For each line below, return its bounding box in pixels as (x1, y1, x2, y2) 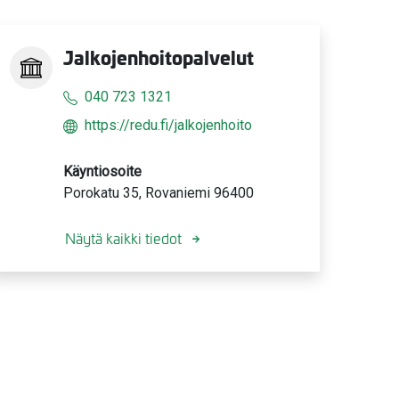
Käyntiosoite (63, 162, 142, 180)
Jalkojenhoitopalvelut (63, 43, 254, 70)
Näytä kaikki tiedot (65, 227, 182, 248)
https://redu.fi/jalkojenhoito (85, 116, 252, 134)
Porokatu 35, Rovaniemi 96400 (63, 183, 254, 201)
